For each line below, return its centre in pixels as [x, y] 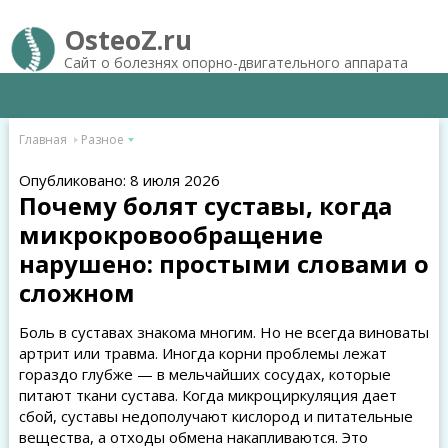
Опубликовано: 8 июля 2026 [119, 180]
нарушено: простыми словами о [223, 263]
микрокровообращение [170, 234]
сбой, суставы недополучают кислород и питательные [215, 416]
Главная [42, 139]
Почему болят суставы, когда [205, 205]
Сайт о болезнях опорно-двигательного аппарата [235, 62]
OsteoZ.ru [127, 40]
